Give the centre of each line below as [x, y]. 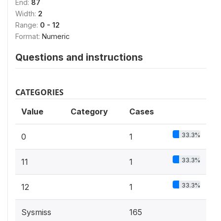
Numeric [56, 36]
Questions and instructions [79, 57]
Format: [29, 36]
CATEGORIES [39, 92]
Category [89, 111]
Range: [28, 25]
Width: [27, 13]
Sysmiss [36, 212]
